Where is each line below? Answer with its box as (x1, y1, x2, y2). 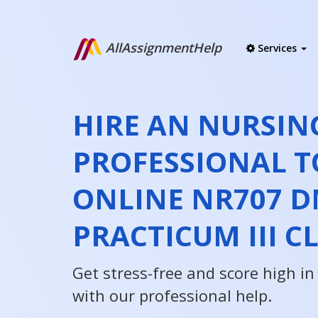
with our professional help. (72, 285, 272, 306)
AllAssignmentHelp (102, 39, 221, 57)
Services (255, 41, 300, 55)
